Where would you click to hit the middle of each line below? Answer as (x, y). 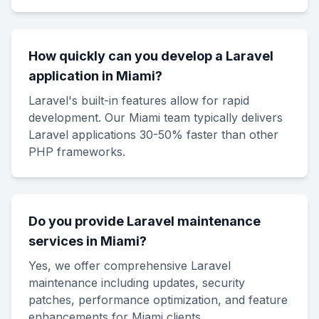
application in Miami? (95, 76)
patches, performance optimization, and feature (158, 300)
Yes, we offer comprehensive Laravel (130, 266)
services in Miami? (88, 241)
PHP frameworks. (77, 152)
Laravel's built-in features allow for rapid (139, 100)
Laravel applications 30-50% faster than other (153, 135)
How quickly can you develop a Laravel (151, 56)
